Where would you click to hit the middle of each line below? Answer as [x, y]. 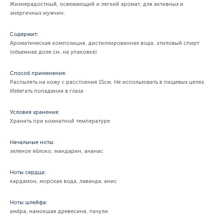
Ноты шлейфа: [29, 203]
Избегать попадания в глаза [47, 91]
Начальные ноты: [32, 142]
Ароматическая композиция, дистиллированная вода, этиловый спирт [105, 43]
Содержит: [24, 34]
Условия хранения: [35, 112]
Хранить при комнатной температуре [60, 121]
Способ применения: [38, 73]
